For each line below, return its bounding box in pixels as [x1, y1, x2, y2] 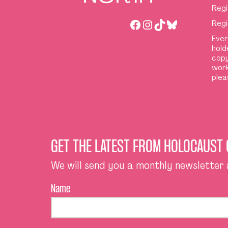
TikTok [153, 16, 186, 32]
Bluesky [165, 16, 206, 32]
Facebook [129, 16, 180, 32]
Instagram [141, 16, 198, 32]
